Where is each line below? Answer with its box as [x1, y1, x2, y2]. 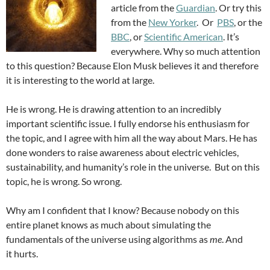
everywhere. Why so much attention [111, 45, 260, 57]
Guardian [176, 2, 215, 13]
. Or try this [215, 2, 262, 13]
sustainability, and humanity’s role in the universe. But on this [6, 161, 260, 172]
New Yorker [148, 16, 196, 28]
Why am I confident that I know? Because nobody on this [6, 204, 239, 216]
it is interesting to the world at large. [6, 74, 154, 86]
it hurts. [6, 248, 38, 259]
